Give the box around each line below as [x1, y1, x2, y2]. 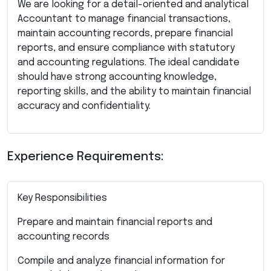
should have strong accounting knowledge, [18, 71, 217, 82]
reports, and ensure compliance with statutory [18, 42, 235, 53]
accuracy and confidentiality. [18, 100, 151, 111]
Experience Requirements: [7, 150, 164, 163]
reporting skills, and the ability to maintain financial [18, 86, 251, 97]
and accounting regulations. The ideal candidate [18, 57, 240, 68]
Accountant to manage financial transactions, [18, 13, 230, 24]
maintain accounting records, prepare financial [18, 28, 233, 39]
